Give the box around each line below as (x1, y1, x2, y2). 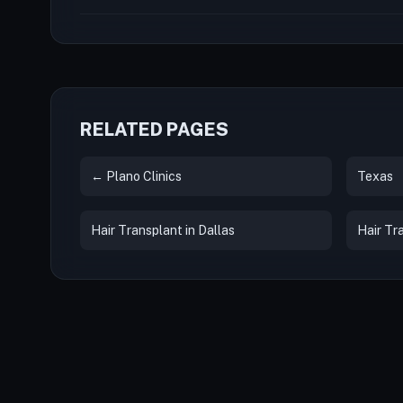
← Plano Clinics (91, 169, 182, 184)
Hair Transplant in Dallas (91, 223, 235, 237)
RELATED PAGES (80, 119, 228, 140)
